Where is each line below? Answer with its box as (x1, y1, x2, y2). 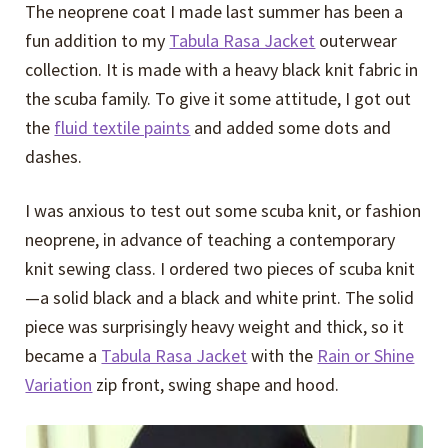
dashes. (25, 144, 83, 168)
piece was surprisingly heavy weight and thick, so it (25, 315, 405, 339)
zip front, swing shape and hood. (92, 373, 340, 397)
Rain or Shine (317, 344, 415, 368)
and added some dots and (190, 115, 392, 139)
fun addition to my (25, 28, 170, 52)
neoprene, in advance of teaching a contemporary (25, 228, 396, 252)
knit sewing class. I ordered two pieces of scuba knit (25, 257, 416, 281)
